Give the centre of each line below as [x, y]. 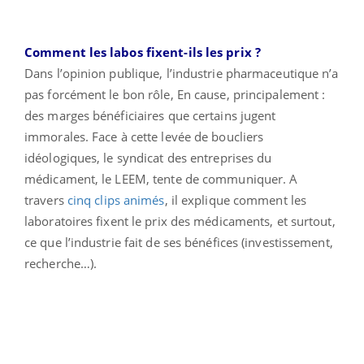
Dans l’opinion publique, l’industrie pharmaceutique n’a [182, 73]
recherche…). [61, 263]
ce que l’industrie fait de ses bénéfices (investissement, [179, 242]
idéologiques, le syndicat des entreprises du [148, 157]
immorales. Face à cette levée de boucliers [144, 136]
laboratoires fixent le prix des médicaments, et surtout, [180, 221]
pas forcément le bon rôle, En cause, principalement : [175, 94]
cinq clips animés [116, 199]
